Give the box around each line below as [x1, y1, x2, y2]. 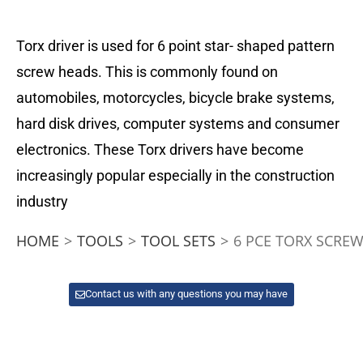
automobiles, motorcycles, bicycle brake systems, [16, 88, 335, 106]
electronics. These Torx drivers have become [16, 140, 304, 158]
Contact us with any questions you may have [85, 288, 288, 301]
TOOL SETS [141, 230, 216, 250]
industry [16, 192, 68, 210]
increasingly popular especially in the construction [16, 166, 335, 184]
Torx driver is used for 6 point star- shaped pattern [16, 36, 335, 54]
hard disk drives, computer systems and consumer [16, 114, 340, 132]
